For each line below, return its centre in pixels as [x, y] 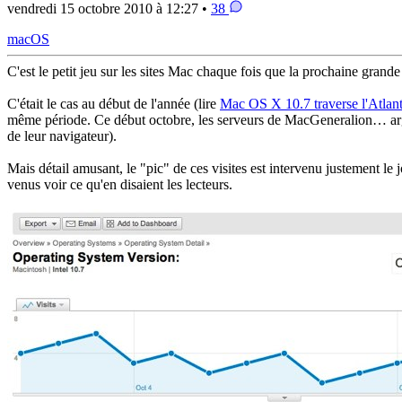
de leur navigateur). [62, 136]
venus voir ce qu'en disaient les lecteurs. [120, 185]
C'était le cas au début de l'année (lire [114, 104]
